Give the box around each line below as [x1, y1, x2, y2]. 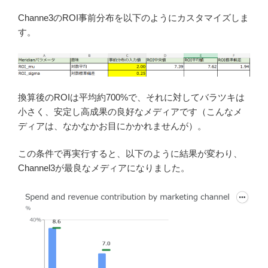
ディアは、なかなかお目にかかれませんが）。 [18, 120, 206, 131]
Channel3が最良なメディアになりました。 [18, 163, 190, 173]
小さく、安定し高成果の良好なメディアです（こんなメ [18, 106, 242, 117]
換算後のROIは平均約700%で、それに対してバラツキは [18, 92, 245, 102]
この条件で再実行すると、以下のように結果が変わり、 [18, 148, 242, 159]
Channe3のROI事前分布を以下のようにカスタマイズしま [18, 13, 249, 23]
